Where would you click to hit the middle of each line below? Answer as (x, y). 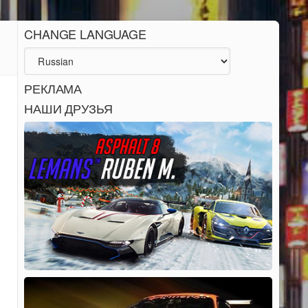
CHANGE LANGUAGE (85, 34)
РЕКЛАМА (53, 88)
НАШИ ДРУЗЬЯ (68, 108)
